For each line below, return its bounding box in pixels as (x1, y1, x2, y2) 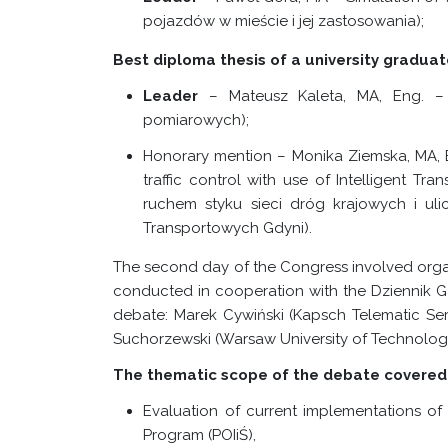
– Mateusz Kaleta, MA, (198, 87, 393, 105)
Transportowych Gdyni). (143, 219, 313, 237)
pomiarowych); (143, 111, 250, 129)
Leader (143, 87, 199, 105)
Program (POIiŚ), (143, 426, 257, 444)
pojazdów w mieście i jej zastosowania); (143, 12, 425, 30)
